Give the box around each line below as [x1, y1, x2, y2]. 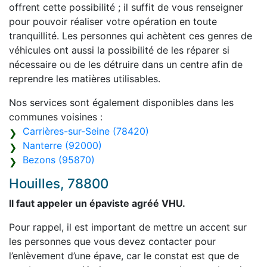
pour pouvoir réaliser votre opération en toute [9, 15, 217, 28]
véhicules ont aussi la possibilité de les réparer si [9, 44, 229, 57]
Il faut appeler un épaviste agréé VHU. [9, 197, 185, 210]
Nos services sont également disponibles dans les [9, 97, 234, 109]
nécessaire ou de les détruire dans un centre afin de [9, 58, 243, 71]
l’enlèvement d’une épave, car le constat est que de [9, 250, 239, 262]
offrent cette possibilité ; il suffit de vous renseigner [9, 1, 243, 14]
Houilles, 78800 [9, 175, 108, 192]
